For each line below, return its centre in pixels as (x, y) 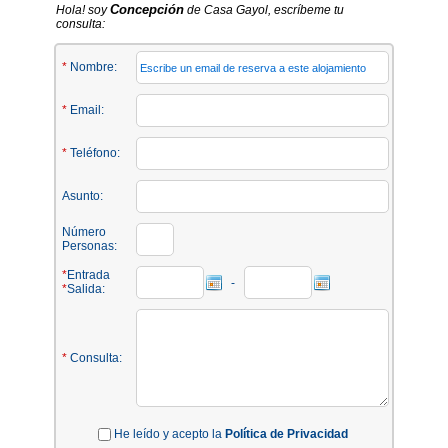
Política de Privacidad (286, 434)
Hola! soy (83, 10)
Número (84, 232)
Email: (85, 110)
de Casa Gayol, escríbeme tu (264, 10)
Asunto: (82, 196)
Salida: (86, 289)
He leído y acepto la (168, 434)
